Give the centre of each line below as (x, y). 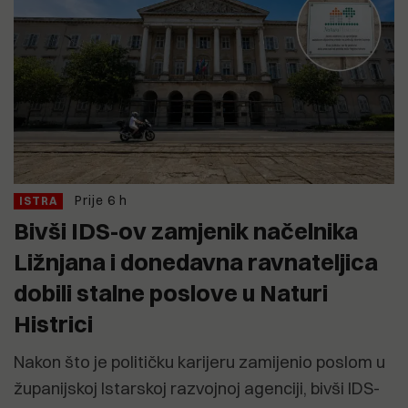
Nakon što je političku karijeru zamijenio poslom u (199, 362)
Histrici (53, 323)
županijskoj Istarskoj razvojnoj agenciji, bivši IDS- (197, 388)
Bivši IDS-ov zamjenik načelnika (186, 230)
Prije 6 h (101, 200)
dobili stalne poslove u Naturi (171, 292)
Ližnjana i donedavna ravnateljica (196, 261)
